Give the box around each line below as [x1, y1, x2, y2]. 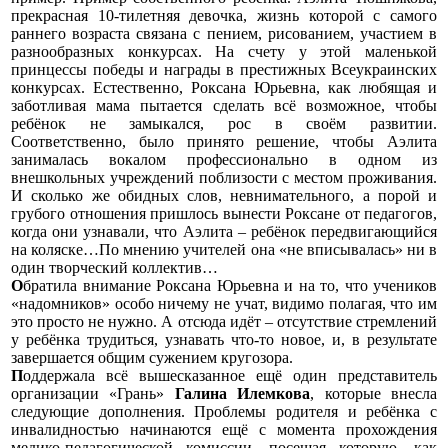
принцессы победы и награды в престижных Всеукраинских [11, 60, 437, 78]
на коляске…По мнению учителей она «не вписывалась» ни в [11, 240, 437, 258]
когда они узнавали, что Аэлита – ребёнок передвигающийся [11, 222, 437, 240]
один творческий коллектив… [11, 258, 218, 276]
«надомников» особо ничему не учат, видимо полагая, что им [11, 294, 437, 312]
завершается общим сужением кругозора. [11, 348, 293, 366]
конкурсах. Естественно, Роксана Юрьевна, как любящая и [11, 78, 437, 96]
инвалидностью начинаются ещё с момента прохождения [11, 420, 437, 438]
